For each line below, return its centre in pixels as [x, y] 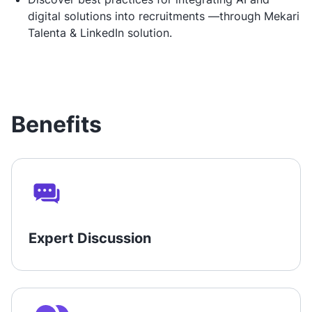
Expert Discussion [90, 239]
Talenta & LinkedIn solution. [100, 33]
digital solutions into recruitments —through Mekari [164, 16]
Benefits [56, 125]
